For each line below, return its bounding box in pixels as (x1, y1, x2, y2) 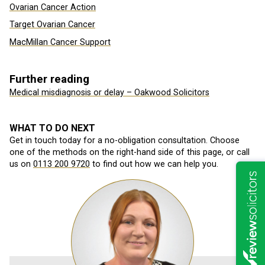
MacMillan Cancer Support (9, 37, 111, 47)
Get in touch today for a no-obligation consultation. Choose (9, 135, 240, 146)
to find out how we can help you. (90, 159, 218, 170)
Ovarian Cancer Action (9, 2, 96, 12)
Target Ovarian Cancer (9, 20, 95, 30)
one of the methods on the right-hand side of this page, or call (9, 147, 250, 158)
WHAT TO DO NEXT (9, 122, 95, 134)
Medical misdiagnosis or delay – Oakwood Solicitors (9, 88, 209, 98)
